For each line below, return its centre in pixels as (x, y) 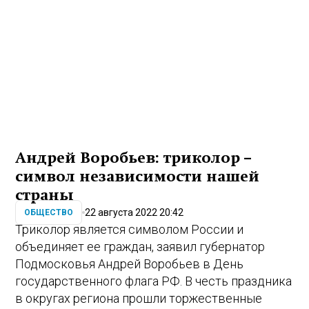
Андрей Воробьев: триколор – (133, 158)
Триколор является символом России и (130, 230)
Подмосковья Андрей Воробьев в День (130, 264)
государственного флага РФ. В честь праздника (154, 281)
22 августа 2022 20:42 (134, 212)
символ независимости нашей (138, 177)
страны (45, 196)
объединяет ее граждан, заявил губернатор (140, 247)
